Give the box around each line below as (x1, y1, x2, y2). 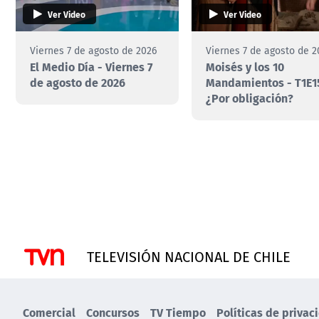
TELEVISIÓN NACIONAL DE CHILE (87, 246, 291, 268)
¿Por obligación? (206, 89, 294, 108)
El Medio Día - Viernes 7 (30, 58, 152, 76)
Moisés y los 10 (206, 58, 285, 76)
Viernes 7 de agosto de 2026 (30, 43, 157, 58)
